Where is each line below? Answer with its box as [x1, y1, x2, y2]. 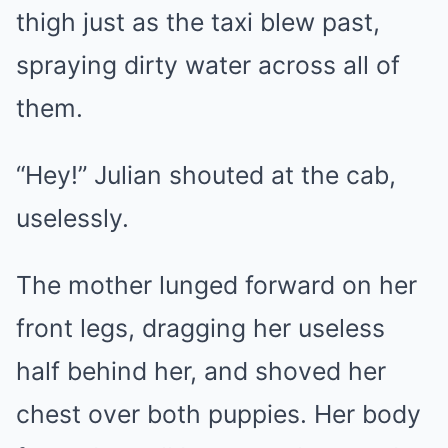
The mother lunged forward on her [16, 270, 417, 300]
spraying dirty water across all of [16, 50, 400, 80]
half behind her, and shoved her [16, 356, 386, 386]
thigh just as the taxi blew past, [16, 7, 380, 37]
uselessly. [16, 203, 129, 233]
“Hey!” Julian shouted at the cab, [16, 160, 396, 190]
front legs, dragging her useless [16, 313, 385, 343]
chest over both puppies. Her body [16, 399, 421, 429]
